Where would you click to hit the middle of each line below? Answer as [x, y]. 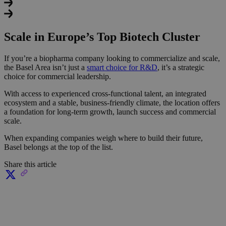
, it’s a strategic [181, 68]
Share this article [30, 164]
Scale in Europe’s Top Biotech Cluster [102, 37]
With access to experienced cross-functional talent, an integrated [105, 94]
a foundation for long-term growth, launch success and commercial [110, 112]
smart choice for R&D [122, 68]
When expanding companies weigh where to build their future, [103, 138]
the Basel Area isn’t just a [45, 68]
